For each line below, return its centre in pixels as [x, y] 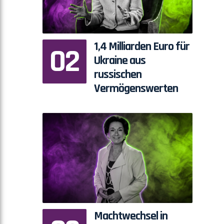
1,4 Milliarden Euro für [141, 47]
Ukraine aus [119, 61]
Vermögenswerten [136, 89]
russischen [117, 75]
